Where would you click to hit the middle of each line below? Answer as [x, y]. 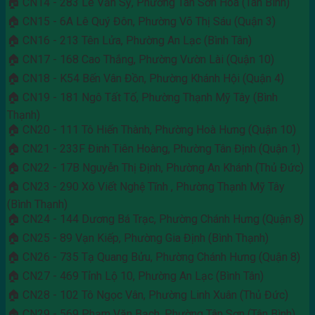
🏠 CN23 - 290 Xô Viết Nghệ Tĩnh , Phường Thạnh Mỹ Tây [146, 187]
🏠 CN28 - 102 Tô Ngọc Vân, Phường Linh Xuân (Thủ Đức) [148, 295]
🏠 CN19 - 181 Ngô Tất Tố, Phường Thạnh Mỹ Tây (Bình [142, 98]
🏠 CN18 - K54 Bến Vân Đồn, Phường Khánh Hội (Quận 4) [146, 79]
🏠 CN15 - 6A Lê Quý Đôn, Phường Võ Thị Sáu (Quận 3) [141, 22]
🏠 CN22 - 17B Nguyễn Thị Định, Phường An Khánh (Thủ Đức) [155, 168]
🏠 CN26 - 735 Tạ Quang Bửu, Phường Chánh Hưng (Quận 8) [154, 257]
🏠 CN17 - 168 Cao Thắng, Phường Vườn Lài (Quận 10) [141, 60]
